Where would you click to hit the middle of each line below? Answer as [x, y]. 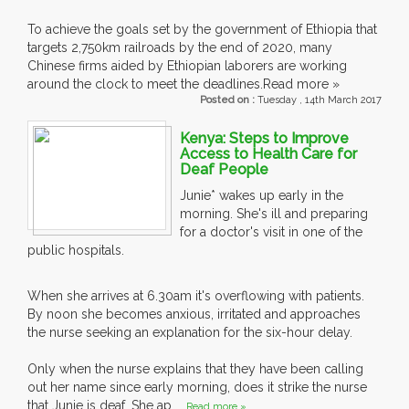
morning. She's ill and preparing [274, 214]
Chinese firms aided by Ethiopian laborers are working [187, 66]
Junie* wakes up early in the [262, 196]
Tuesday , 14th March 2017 [320, 100]
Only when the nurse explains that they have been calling [195, 369]
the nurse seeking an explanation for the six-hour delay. [190, 333]
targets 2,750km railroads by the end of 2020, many [180, 48]
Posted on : [229, 100]
